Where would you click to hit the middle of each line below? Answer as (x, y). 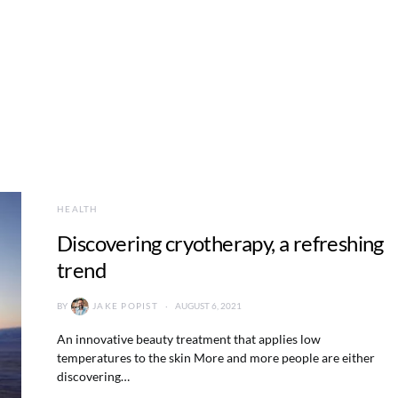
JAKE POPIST (125, 306)
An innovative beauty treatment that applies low (189, 338)
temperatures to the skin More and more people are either (216, 357)
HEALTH (78, 208)
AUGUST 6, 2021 (208, 306)
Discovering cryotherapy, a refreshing (220, 243)
